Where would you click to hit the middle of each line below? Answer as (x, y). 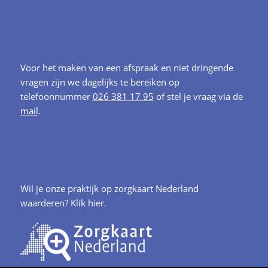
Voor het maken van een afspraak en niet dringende (127, 68)
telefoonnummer (56, 97)
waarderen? (45, 202)
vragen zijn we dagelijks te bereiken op (100, 82)
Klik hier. (88, 202)
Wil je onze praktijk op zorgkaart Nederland (109, 188)
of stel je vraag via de (198, 97)
